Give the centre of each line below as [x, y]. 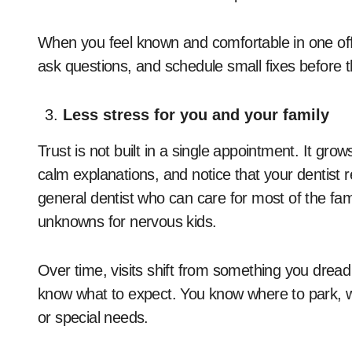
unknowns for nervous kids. [127, 222]
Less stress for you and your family [196, 115]
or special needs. [93, 317]
